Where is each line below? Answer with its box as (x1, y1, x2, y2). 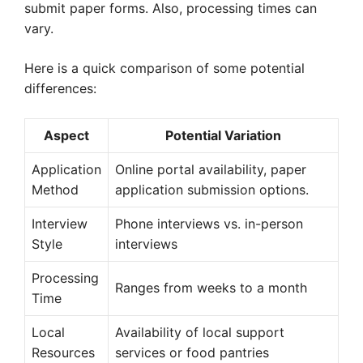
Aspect (44, 127, 89, 144)
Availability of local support (115, 324, 284, 341)
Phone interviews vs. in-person (115, 216, 303, 233)
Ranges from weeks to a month (115, 280, 307, 297)
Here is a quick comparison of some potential (24, 60, 305, 77)
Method (32, 181, 79, 199)
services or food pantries (115, 344, 269, 361)
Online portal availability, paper (115, 161, 306, 178)
